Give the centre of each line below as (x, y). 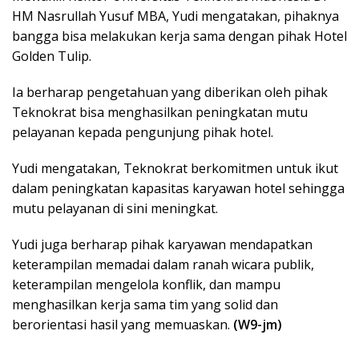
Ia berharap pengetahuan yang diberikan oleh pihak (170, 92)
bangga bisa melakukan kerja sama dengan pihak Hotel (179, 36)
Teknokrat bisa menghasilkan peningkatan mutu (160, 112)
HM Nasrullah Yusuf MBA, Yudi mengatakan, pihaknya (175, 16)
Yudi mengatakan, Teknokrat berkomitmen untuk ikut (175, 168)
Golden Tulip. (52, 56)
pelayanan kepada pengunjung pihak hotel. (143, 132)
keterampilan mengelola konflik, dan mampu (146, 284)
